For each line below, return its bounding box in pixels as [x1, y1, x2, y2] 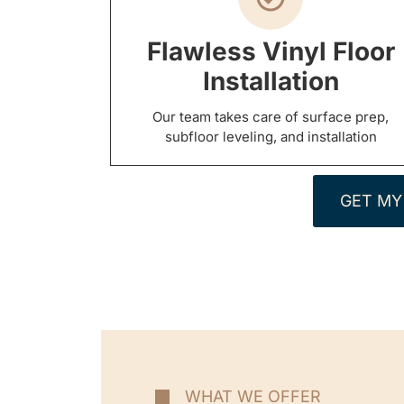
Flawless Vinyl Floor [146, 36, 395, 68]
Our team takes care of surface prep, [152, 108, 390, 126]
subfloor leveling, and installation [164, 128, 377, 146]
